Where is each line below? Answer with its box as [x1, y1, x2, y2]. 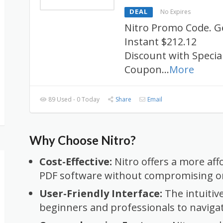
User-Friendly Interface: [39, 187, 162, 200]
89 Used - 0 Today [47, 95, 100, 104]
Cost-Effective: [39, 155, 112, 168]
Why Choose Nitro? [29, 133, 136, 147]
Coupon [124, 63, 162, 76]
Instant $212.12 [124, 35, 197, 48]
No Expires [160, 7, 191, 16]
